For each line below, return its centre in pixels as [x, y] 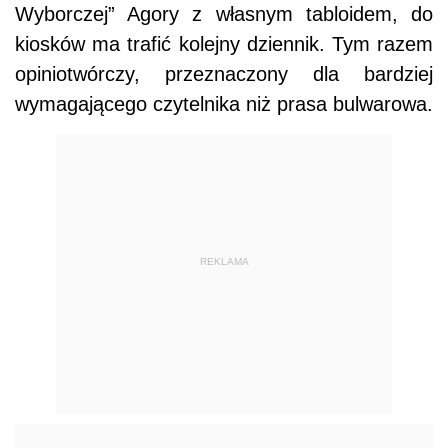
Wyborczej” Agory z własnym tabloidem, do [224, 14]
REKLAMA [224, 261]
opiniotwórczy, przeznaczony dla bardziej [224, 74]
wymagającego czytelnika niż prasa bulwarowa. [224, 104]
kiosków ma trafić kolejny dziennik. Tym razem [224, 44]
